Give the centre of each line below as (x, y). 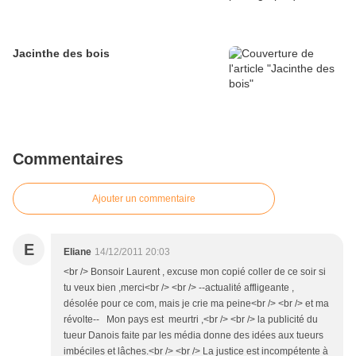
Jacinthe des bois (61, 54)
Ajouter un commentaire (144, 199)
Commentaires (68, 159)
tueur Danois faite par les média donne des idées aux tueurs (193, 336)
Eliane (77, 252)
